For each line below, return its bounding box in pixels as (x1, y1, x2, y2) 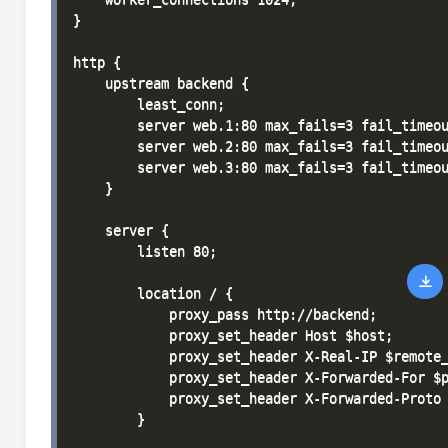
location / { (73, 285, 233, 301)
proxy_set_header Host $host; (73, 327, 393, 343)
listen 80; (73, 243, 217, 259)
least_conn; (73, 96, 225, 112)
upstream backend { (73, 75, 249, 91)
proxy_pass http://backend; (73, 306, 377, 322)
